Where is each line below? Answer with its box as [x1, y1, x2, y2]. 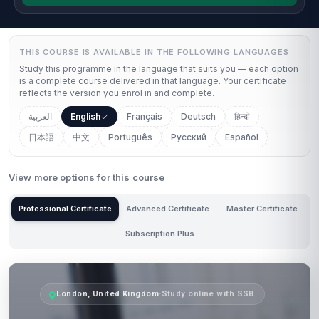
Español [225, 132, 258, 142]
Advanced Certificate [126, 204, 209, 214]
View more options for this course [9, 172, 165, 183]
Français [127, 111, 162, 122]
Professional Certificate [19, 204, 112, 214]
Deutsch [181, 111, 216, 122]
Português [108, 132, 152, 142]
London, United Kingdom [56, 289, 159, 298]
